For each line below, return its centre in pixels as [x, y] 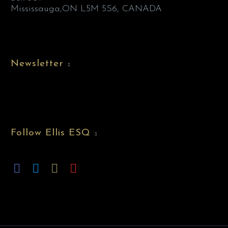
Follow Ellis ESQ [51, 133]
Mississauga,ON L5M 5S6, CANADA [86, 9]
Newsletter [37, 64]
